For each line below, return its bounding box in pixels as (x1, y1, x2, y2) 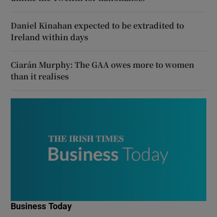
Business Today (11, 201, 72, 211)
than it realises (11, 70, 69, 82)
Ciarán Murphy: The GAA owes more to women (11, 59, 195, 70)
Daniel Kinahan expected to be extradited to (11, 19, 185, 31)
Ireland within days (11, 31, 89, 43)
